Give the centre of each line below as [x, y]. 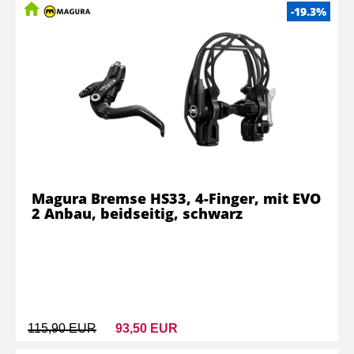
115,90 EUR [62, 328]
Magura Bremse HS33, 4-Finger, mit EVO [176, 198]
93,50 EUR [147, 328]
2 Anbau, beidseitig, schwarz [137, 213]
